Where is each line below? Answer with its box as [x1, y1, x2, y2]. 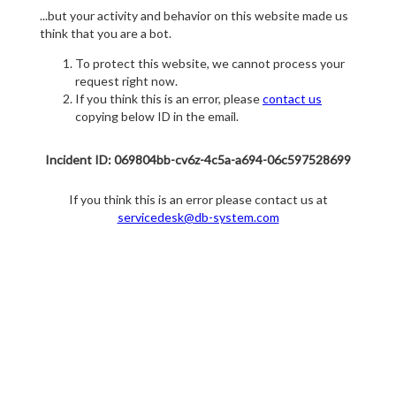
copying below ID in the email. [75, 109, 239, 125]
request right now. [75, 73, 178, 89]
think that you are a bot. [40, 26, 171, 42]
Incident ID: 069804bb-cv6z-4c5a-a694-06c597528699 [45, 152, 351, 168]
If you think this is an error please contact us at [68, 192, 328, 208]
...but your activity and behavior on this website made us [40, 8, 348, 24]
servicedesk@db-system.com [117, 209, 279, 225]
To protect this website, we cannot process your [75, 56, 345, 72]
